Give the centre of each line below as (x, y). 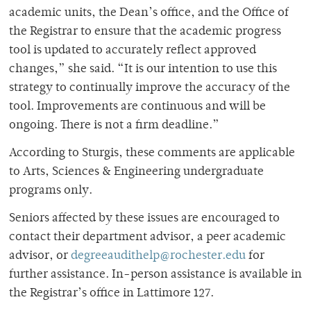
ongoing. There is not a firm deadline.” (114, 125)
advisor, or (40, 256)
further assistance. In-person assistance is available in (155, 275)
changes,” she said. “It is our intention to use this (143, 69)
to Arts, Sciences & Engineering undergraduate (136, 172)
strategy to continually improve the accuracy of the (150, 88)
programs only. (51, 191)
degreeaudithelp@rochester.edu (158, 256)
